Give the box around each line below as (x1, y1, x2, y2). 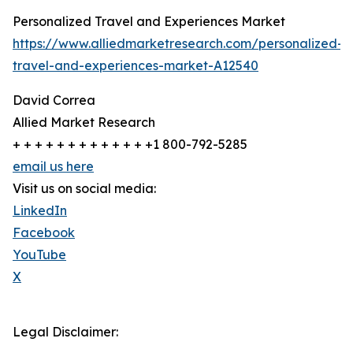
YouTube (13, 247, 66, 263)
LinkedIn (13, 203, 67, 219)
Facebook (13, 225, 75, 241)
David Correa (13, 92, 95, 109)
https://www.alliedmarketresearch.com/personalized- (13, 35, 343, 52)
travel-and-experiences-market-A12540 (13, 58, 258, 74)
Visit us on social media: (13, 180, 156, 197)
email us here (13, 158, 94, 175)
